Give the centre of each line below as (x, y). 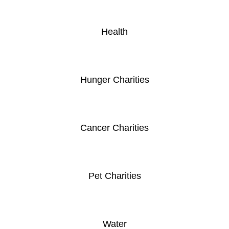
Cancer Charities (114, 128)
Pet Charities (114, 176)
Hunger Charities (114, 79)
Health (114, 31)
